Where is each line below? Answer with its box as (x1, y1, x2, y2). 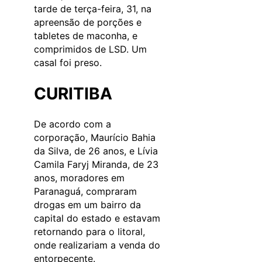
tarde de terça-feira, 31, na (34, 2, 151, 15)
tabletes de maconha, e (34, 29, 137, 42)
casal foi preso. (34, 56, 102, 68)
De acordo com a (34, 118, 111, 130)
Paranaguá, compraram (34, 185, 137, 198)
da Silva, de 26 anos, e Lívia (34, 145, 158, 157)
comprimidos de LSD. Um (34, 43, 147, 55)
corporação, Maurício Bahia (34, 132, 156, 144)
